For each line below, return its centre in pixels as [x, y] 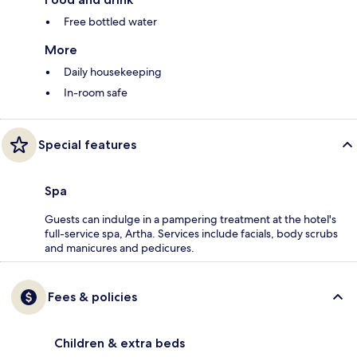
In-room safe [96, 93]
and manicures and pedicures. [120, 248]
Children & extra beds [120, 343]
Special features [87, 145]
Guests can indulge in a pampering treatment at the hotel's [190, 220]
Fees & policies [92, 297]
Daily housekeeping [113, 72]
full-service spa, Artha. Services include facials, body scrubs [191, 234]
